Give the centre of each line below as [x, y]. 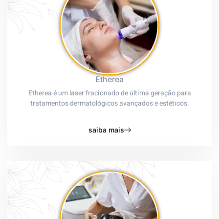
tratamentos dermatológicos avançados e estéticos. [109, 104]
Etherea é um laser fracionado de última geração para [109, 93]
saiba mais [106, 130]
